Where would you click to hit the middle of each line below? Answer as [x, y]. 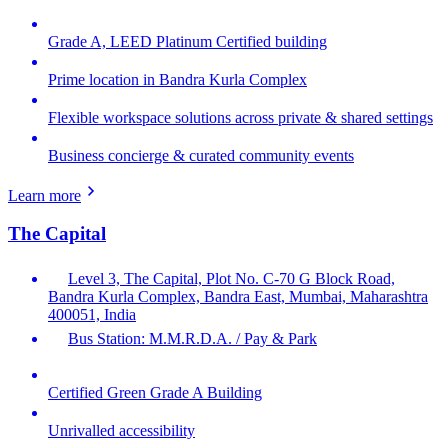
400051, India [92, 315]
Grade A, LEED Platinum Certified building [187, 41]
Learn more [44, 195]
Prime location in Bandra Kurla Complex [177, 79]
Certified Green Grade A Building [155, 393]
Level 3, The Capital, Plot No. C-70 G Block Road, [231, 279]
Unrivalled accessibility [121, 431]
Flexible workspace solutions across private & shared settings [240, 117]
